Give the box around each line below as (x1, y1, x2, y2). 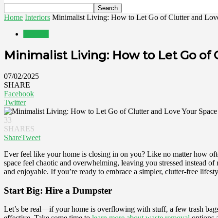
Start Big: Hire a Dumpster (4, 185, 112, 196)
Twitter (4, 98, 26, 107)
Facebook (4, 89, 34, 98)
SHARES (4, 124, 35, 133)
